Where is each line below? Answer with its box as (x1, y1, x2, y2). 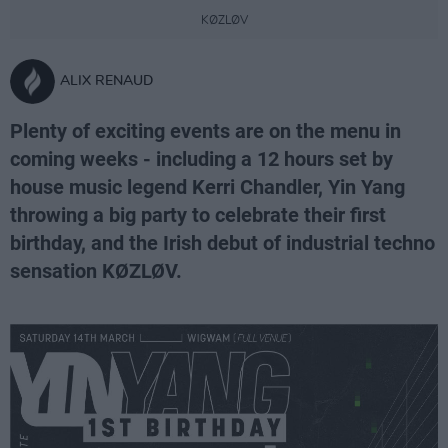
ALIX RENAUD (60, 74, 153, 88)
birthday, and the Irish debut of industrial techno (10, 231, 435, 255)
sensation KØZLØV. (10, 259, 182, 283)
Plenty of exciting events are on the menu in (10, 119, 401, 143)
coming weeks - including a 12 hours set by (10, 147, 393, 171)
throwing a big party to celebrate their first (10, 203, 386, 227)
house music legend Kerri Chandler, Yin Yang (10, 175, 405, 199)
